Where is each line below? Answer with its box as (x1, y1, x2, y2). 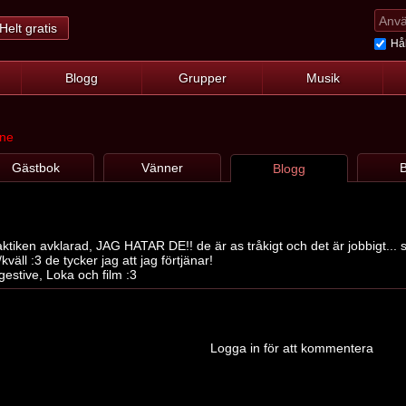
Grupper (178, 71, 227, 85)
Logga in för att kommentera (209, 341, 373, 355)
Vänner (141, 160, 183, 175)
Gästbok (11, 160, 60, 175)
